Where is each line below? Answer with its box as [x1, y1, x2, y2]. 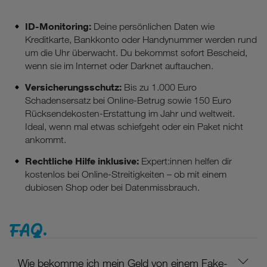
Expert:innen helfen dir [139, 155, 232, 167]
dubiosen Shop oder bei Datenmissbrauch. [25, 181, 200, 193]
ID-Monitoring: [25, 20, 91, 32]
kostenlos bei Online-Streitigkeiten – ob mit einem [25, 168, 226, 180]
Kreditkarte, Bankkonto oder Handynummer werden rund [25, 33, 257, 45]
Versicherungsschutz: [25, 80, 122, 93]
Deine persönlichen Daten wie [91, 20, 215, 32]
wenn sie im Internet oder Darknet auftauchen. [25, 60, 213, 72]
